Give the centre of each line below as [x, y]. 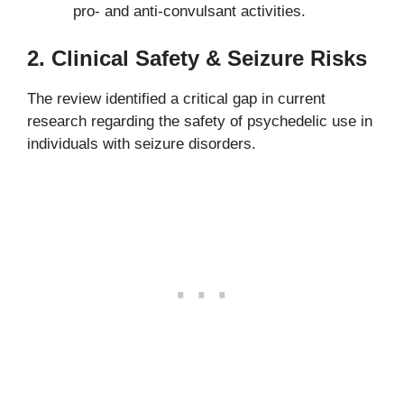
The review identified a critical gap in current [176, 98]
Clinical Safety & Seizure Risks [209, 58]
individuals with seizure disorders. [142, 143]
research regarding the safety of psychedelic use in [200, 121]
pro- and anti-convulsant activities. [189, 12]
